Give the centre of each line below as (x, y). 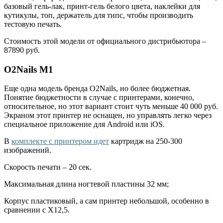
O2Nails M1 (29, 69)
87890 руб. (22, 50)
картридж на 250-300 (146, 141)
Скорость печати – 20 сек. (48, 167)
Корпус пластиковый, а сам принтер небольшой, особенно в (107, 201)
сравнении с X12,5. (37, 210)
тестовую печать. (33, 24)
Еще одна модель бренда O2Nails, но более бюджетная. (97, 89)
